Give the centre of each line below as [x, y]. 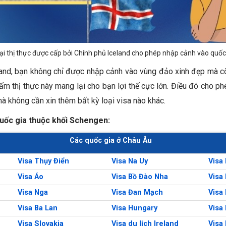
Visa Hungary [134, 208]
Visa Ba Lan [38, 208]
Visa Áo [31, 177]
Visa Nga [33, 193]
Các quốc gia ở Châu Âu [110, 141]
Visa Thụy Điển [43, 161]
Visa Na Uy [130, 161]
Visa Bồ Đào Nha [140, 177]
